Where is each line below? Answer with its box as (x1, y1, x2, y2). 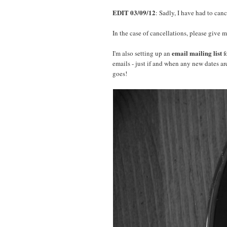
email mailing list (172, 48, 222, 58)
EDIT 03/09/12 (112, 7, 156, 17)
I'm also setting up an (112, 48, 172, 58)
